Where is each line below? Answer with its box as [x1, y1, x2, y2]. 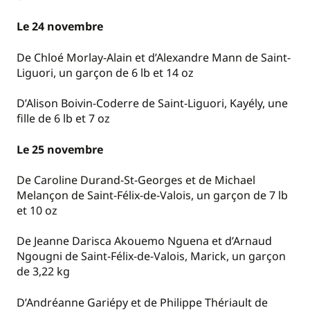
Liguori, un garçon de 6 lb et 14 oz [17, 64, 194, 80]
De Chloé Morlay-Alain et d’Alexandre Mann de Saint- [17, 49, 291, 65]
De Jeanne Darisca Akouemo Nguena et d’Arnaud [17, 233, 272, 249]
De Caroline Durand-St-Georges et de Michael [17, 172, 255, 188]
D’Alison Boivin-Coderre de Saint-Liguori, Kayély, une [17, 95, 288, 111]
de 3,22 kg [17, 264, 70, 280]
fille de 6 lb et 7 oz [17, 111, 110, 127]
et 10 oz [17, 202, 57, 218]
